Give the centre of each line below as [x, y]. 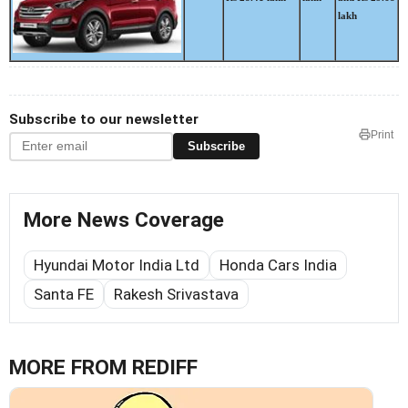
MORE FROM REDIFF [103, 367]
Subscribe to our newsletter [104, 119]
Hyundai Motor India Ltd [117, 265]
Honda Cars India [278, 265]
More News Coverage [124, 219]
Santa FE [64, 294]
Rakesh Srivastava [176, 294]
